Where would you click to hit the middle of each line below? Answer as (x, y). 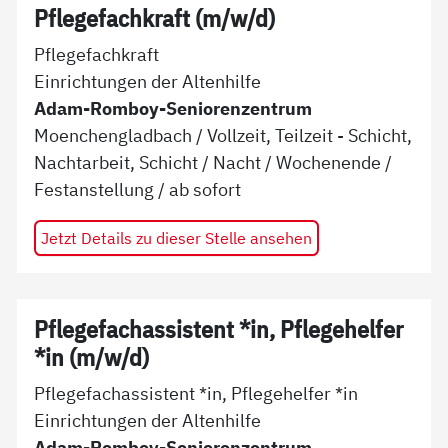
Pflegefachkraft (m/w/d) (155, 18)
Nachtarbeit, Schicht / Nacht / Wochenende (208, 162)
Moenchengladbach (113, 135)
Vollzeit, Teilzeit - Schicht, (310, 135)
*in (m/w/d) (92, 357)
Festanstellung (94, 189)
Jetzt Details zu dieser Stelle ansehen (176, 238)
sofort (217, 189)
